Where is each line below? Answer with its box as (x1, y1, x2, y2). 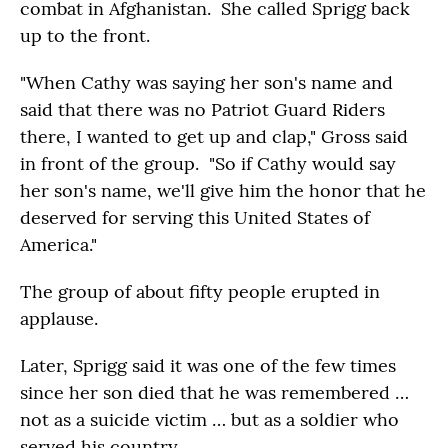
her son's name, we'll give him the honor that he (20, 178, 426, 202)
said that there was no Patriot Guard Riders (20, 97, 385, 121)
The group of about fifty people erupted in (20, 279, 380, 303)
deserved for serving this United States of (20, 205, 370, 229)
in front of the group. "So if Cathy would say (20, 151, 396, 175)
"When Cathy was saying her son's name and (20, 70, 393, 94)
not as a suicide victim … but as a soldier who (20, 407, 399, 431)
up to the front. (20, 23, 150, 47)
